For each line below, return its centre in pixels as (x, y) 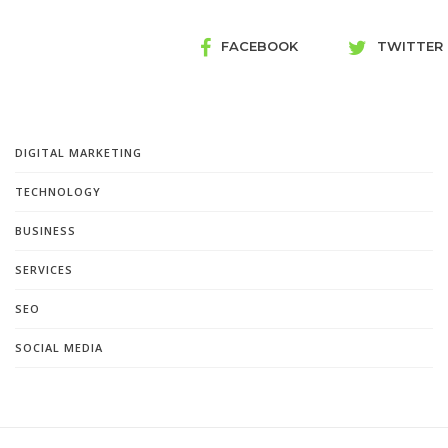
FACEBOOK (259, 46)
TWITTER (410, 46)
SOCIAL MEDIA (59, 348)
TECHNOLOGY (58, 192)
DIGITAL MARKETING (78, 153)
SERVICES (44, 270)
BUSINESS (45, 231)
